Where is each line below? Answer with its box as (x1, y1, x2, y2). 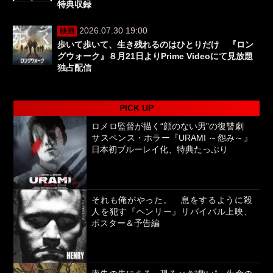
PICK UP (119, 103, 154, 113)
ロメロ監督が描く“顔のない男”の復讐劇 (91, 121, 252, 132)
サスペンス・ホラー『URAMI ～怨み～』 (91, 133, 252, 143)
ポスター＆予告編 (91, 218, 160, 229)
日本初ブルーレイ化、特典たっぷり (91, 144, 229, 155)
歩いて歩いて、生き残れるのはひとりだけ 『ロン (57, 40, 253, 50)
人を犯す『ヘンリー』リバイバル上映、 (91, 207, 252, 217)
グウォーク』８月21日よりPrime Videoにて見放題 (57, 51, 253, 62)
